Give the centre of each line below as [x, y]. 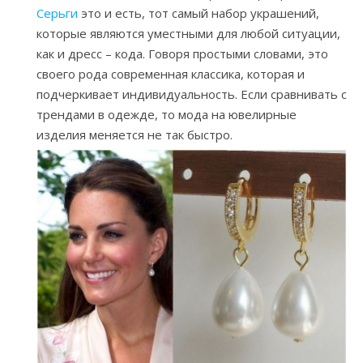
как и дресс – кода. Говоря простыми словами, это [182, 54]
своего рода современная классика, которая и [171, 74]
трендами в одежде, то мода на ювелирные [167, 115]
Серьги [57, 13]
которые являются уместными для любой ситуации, [188, 34]
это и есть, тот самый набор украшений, [199, 13]
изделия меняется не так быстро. [135, 135]
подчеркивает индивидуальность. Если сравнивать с [192, 94]
